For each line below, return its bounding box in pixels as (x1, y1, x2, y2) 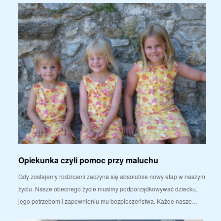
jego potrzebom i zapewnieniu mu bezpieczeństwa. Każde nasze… (18, 196, 198, 205)
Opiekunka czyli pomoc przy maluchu (18, 154, 158, 166)
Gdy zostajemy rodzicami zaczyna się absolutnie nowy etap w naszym (18, 172, 205, 181)
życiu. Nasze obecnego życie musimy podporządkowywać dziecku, (18, 184, 197, 193)
